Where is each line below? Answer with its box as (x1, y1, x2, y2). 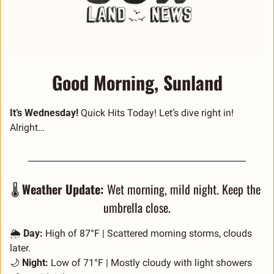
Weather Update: (21, 179, 104, 198)
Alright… (10, 121, 47, 133)
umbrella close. (103, 198, 171, 217)
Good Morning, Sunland (51, 68, 223, 96)
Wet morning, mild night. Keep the (103, 179, 261, 198)
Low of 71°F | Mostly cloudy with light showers (48, 256, 252, 268)
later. (10, 242, 31, 254)
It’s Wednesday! (10, 106, 81, 119)
